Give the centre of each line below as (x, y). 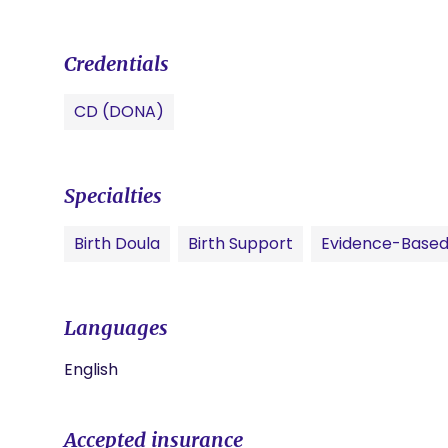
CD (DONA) (119, 111)
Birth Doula (117, 243)
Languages (116, 327)
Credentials (116, 63)
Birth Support (240, 243)
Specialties (113, 195)
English (91, 369)
